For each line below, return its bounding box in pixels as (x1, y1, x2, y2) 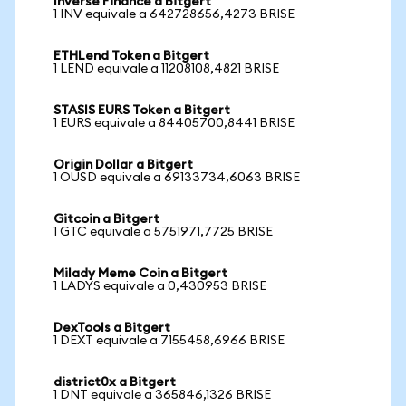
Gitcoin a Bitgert (53, 213, 159, 226)
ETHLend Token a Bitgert (53, 50, 209, 63)
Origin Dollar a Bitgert (53, 159, 193, 171)
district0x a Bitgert (53, 376, 176, 389)
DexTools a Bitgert (53, 322, 170, 334)
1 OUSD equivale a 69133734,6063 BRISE (53, 171, 300, 184)
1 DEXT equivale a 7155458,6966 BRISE (53, 334, 285, 347)
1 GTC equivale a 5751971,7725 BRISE (53, 226, 273, 238)
